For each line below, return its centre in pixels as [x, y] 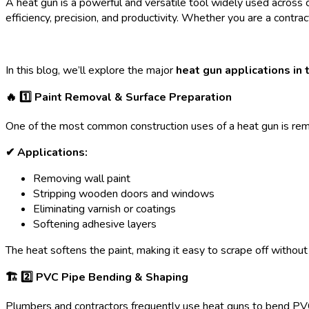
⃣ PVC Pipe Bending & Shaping [111, 278]
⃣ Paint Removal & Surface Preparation [132, 98]
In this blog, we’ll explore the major [91, 71]
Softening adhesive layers [95, 225]
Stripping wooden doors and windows [124, 194]
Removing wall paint [82, 179]
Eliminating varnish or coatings [104, 209]
